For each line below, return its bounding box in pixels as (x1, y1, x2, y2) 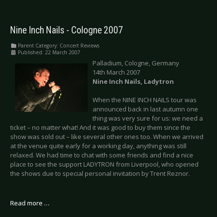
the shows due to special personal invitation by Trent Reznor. (10, 169, 190, 178)
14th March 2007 (93, 67, 140, 77)
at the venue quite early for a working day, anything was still (10, 141, 186, 150)
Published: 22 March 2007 (18, 48, 80, 56)
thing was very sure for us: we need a (93, 113, 203, 123)
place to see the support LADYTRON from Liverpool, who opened (10, 159, 199, 169)
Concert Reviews (60, 42, 99, 49)
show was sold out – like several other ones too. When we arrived (10, 132, 203, 141)
